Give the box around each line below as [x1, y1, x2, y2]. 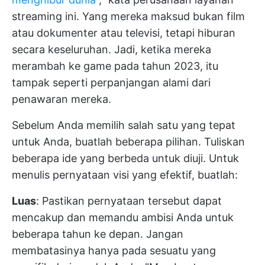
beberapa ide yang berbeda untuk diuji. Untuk [12, 152, 239, 165]
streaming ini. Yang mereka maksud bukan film [12, 10, 245, 23]
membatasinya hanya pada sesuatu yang [12, 244, 216, 257]
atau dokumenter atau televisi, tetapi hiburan [12, 27, 235, 40]
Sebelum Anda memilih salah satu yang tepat [12, 119, 235, 132]
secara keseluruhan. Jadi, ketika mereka [12, 43, 211, 56]
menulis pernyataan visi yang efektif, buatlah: [12, 169, 238, 182]
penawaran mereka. [12, 93, 111, 106]
